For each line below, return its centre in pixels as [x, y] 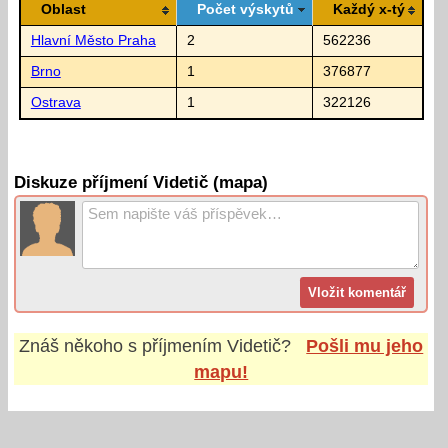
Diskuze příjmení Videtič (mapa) [141, 183]
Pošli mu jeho [365, 345]
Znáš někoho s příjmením [123, 345]
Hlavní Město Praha [93, 40]
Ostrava [55, 102]
